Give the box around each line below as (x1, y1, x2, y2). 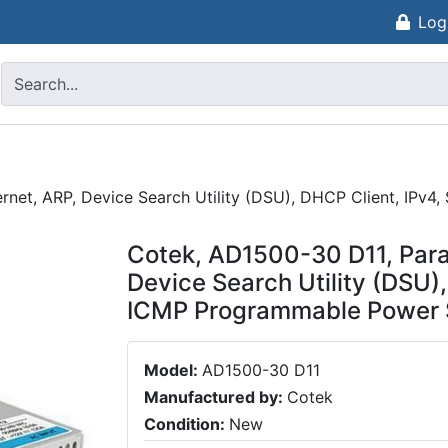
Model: (144, 360, 202, 380)
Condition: (144, 414, 229, 435)
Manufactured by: (144, 387, 287, 408)
